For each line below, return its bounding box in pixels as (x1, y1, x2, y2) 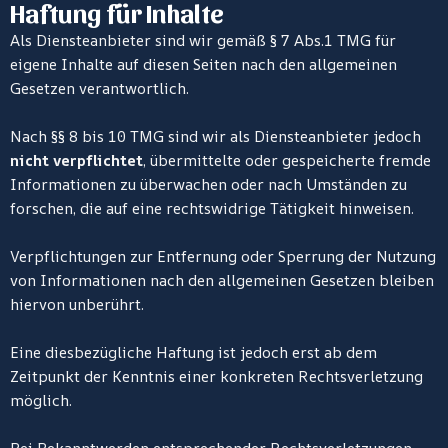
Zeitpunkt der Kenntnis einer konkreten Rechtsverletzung (10, 366, 423, 387)
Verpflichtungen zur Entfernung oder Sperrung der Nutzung (10, 246, 436, 267)
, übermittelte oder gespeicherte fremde (143, 150, 431, 171)
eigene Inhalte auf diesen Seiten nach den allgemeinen (10, 54, 397, 75)
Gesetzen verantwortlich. (10, 78, 189, 99)
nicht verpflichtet (10, 150, 143, 171)
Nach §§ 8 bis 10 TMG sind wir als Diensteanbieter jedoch (10, 126, 421, 147)
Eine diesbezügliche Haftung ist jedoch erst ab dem (10, 342, 377, 363)
